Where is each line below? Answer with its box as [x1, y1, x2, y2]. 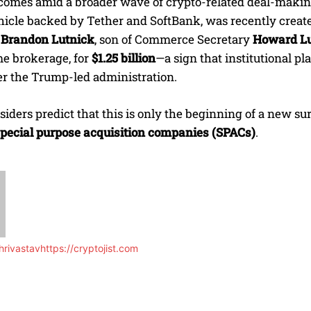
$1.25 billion [92, 50, 155, 67]
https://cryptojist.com [40, 242, 138, 255]
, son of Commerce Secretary [94, 31, 253, 48]
